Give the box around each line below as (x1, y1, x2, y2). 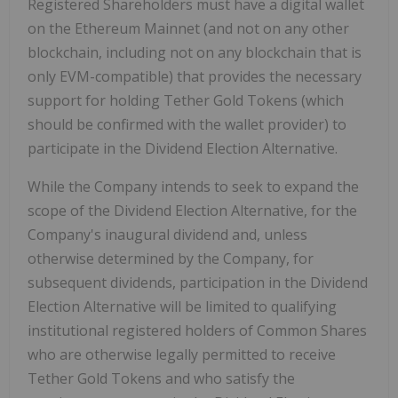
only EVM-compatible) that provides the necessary (28, 67, 362, 87)
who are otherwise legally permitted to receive (28, 345, 336, 365)
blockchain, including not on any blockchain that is (28, 43, 362, 63)
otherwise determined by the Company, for (28, 249, 314, 269)
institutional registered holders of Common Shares (28, 321, 367, 341)
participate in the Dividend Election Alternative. (28, 139, 338, 159)
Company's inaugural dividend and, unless (28, 225, 307, 245)
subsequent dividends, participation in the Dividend (28, 273, 368, 293)
